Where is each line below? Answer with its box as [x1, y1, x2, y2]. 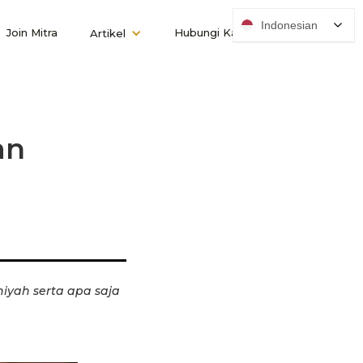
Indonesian [261, 19, 318, 32]
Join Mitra [6, 26, 58, 39]
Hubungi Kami [174, 26, 250, 39]
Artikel [90, 27, 126, 40]
